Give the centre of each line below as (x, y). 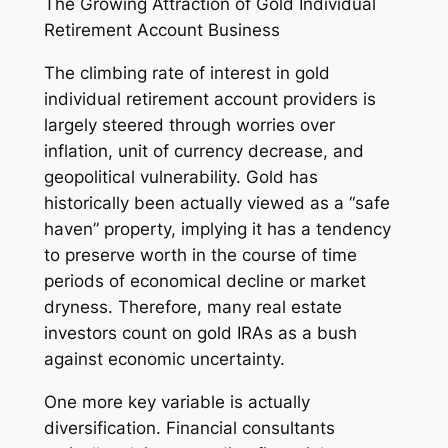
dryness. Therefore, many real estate (192, 307)
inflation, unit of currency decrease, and (203, 151)
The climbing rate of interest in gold (186, 73)
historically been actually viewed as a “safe (216, 203)
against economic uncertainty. (164, 359)
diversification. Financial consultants (189, 427)
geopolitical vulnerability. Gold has (180, 177)
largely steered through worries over (189, 125)
